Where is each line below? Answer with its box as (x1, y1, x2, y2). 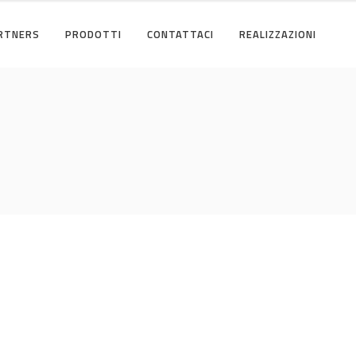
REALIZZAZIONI (239, 25, 316, 42)
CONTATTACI (147, 25, 214, 42)
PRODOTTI (65, 25, 122, 42)
